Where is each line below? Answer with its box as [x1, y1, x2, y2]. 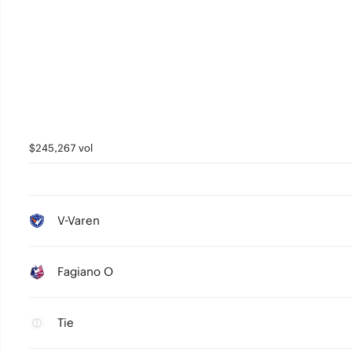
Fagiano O [57, 264, 113, 279]
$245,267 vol [28, 141, 93, 155]
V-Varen [57, 213, 100, 228]
